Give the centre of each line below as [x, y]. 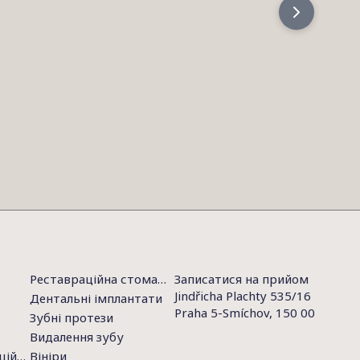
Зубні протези [72, 317]
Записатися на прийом [241, 279]
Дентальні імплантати [96, 298]
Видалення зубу [77, 337]
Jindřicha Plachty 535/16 [243, 296]
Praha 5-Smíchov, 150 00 [245, 313]
